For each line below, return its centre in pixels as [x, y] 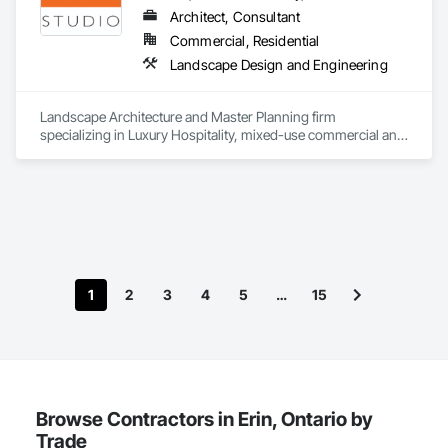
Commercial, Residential [245, 40]
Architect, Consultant [235, 16]
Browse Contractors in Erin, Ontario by [204, 419]
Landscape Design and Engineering [279, 64]
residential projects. [98, 152]
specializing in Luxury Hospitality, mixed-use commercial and [222, 134]
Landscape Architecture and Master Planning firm [188, 116]
